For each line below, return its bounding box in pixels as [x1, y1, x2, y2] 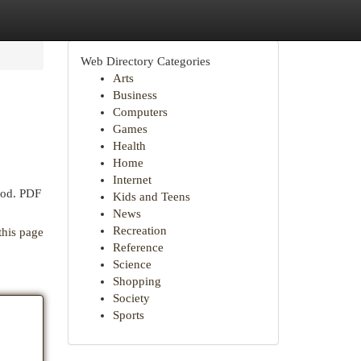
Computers [112, 106, 168, 118]
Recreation [112, 224, 167, 237]
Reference [112, 241, 164, 254]
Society [112, 292, 150, 305]
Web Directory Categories [80, 55, 210, 68]
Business [112, 89, 157, 102]
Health [112, 139, 146, 152]
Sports [112, 309, 144, 322]
